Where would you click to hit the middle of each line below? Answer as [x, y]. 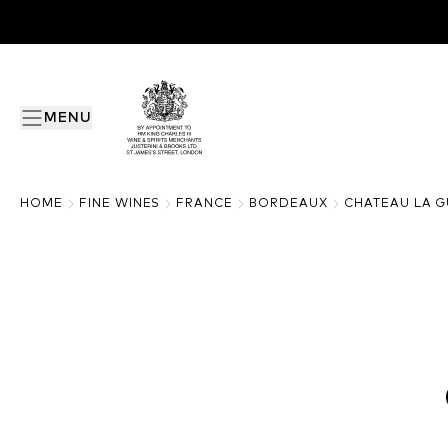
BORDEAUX [288, 204]
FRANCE [205, 204]
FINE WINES [119, 204]
